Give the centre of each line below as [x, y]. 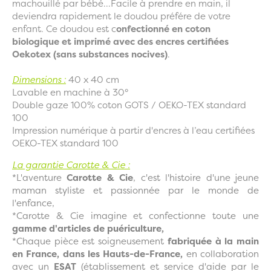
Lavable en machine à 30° [70, 93]
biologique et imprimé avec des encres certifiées [120, 42]
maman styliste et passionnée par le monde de [135, 191]
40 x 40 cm [93, 80]
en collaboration [221, 254]
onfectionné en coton [163, 29]
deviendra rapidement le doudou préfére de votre [121, 16]
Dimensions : [39, 80]
